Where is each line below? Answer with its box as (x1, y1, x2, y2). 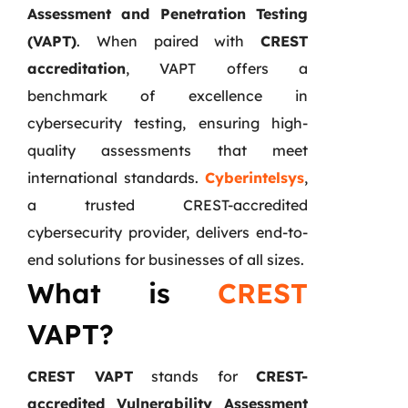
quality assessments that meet (27, 140, 308, 159)
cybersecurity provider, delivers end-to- (27, 222, 308, 241)
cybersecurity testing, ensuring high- (27, 113, 308, 132)
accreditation (27, 58, 126, 77)
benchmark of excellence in (27, 86, 308, 105)
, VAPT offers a (126, 58, 308, 77)
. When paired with (76, 31, 260, 50)
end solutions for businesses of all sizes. (27, 250, 304, 269)
